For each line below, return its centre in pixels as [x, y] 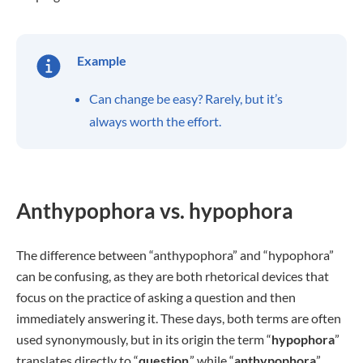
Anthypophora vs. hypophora [155, 211]
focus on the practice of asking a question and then [156, 297]
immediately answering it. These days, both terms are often [179, 318]
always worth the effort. [155, 121]
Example [102, 60]
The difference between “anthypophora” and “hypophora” [175, 255]
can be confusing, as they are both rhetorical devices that [173, 276]
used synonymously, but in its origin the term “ [144, 339]
